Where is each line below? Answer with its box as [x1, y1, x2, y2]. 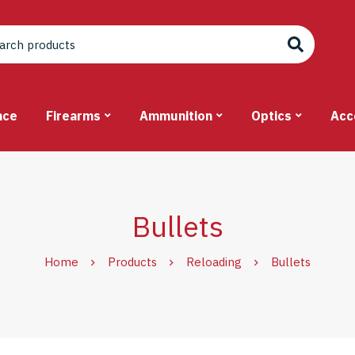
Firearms [46, 108, 101, 124]
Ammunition [139, 108, 212, 124]
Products [108, 254, 157, 270]
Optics [251, 108, 292, 124]
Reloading [186, 254, 242, 270]
